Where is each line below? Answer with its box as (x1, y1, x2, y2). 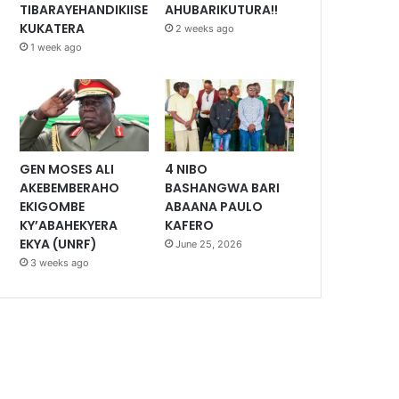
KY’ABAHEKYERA (20, 216, 118, 235)
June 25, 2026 (175, 238, 243, 251)
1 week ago (30, 40, 83, 53)
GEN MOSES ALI (20, 160, 115, 179)
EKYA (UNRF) (20, 235, 98, 254)
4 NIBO (165, 160, 208, 179)
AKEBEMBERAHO (20, 179, 120, 198)
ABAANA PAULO (165, 198, 264, 216)
